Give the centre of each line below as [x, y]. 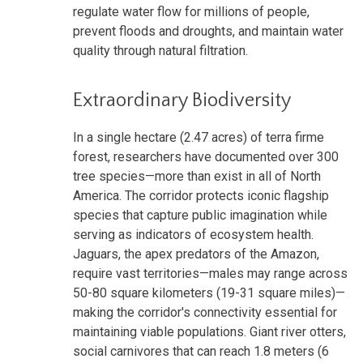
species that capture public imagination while [200, 215]
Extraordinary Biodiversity [182, 100]
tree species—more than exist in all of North [197, 176]
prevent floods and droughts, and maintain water [208, 31]
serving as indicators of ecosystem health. [193, 234]
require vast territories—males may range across [210, 273]
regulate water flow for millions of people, [191, 11]
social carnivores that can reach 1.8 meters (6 [201, 351]
